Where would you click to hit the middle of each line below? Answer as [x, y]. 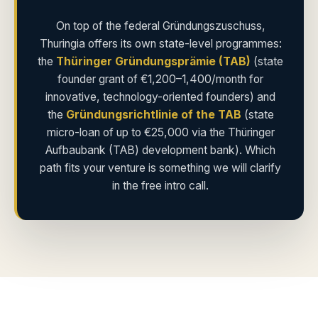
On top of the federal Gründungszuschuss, [160, 26]
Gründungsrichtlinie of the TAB [153, 115]
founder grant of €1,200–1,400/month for [160, 79]
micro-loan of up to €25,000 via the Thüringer [160, 132]
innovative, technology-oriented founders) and [160, 97]
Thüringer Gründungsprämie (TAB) [153, 61]
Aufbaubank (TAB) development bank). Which [160, 150]
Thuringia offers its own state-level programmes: [160, 44]
